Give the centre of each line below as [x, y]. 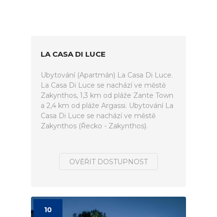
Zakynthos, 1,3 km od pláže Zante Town [107, 95]
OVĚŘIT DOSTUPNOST [108, 162]
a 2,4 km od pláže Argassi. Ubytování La [107, 106]
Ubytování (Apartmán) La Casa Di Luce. [107, 75]
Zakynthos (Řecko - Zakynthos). [94, 126]
